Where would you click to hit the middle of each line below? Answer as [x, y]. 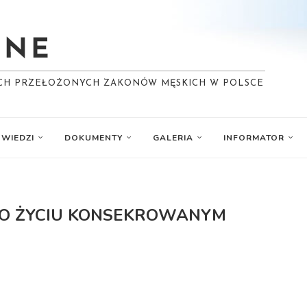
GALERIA [173, 138]
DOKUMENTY [94, 138]
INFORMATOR [254, 138]
